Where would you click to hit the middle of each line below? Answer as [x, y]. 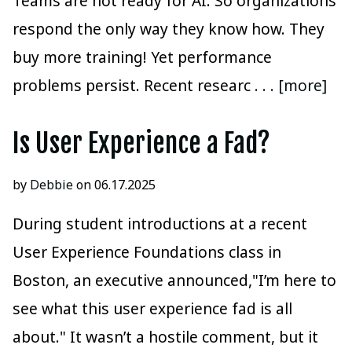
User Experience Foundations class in [147, 252]
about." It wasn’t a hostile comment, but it [165, 337]
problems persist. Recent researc [134, 86]
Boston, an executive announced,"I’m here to [174, 280]
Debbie [51, 184]
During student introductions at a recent [160, 224]
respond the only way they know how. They [169, 29]
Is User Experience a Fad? [141, 143]
